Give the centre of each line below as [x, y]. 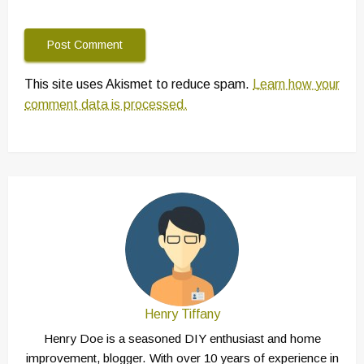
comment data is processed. [106, 105]
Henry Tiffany [182, 314]
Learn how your [296, 84]
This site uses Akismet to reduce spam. [139, 84]
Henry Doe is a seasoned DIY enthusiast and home [182, 339]
